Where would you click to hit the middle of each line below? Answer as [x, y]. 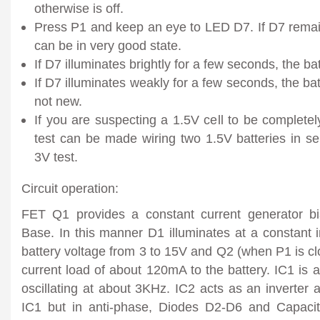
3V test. [56, 156]
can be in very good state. [108, 45]
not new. [58, 101]
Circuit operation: [70, 188]
